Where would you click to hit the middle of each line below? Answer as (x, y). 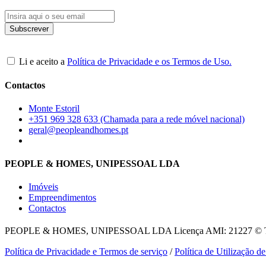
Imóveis (43, 187)
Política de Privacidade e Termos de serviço (86, 251)
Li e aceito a (42, 62)
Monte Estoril (54, 108)
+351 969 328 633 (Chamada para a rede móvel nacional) (137, 119)
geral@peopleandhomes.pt (78, 129)
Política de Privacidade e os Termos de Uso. (149, 62)
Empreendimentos (62, 198)
